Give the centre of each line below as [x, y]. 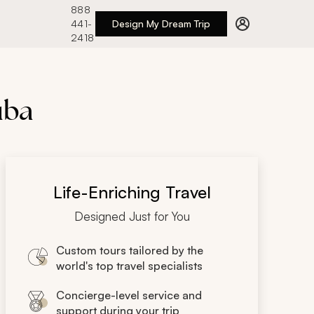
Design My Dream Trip [161, 23]
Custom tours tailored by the [130, 250]
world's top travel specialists [129, 266]
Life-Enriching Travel [132, 192]
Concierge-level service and [129, 295]
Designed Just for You [132, 216]
